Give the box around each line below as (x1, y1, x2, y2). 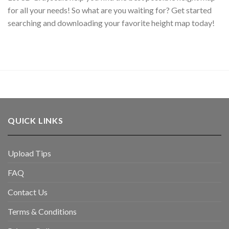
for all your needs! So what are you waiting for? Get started (8, 5, 212, 15)
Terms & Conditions (8, 207, 77, 217)
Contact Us (8, 187, 48, 197)
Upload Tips (8, 148, 51, 158)
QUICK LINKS (8, 116, 63, 126)
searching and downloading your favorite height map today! (8, 17, 215, 28)
